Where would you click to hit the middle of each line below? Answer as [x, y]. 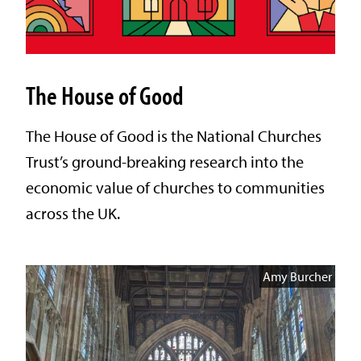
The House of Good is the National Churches [174, 135]
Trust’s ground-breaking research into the [165, 161]
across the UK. [73, 213]
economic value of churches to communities [175, 187]
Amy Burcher [297, 276]
